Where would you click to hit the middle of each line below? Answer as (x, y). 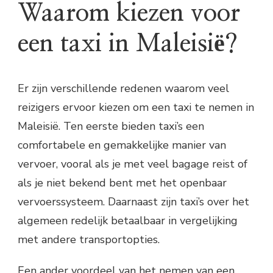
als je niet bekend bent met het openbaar (122, 183)
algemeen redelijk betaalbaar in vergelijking (128, 221)
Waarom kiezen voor (129, 14)
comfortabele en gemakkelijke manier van (122, 145)
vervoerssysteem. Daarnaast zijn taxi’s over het (133, 202)
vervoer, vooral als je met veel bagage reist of (133, 164)
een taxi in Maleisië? (128, 44)
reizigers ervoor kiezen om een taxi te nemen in (136, 108)
